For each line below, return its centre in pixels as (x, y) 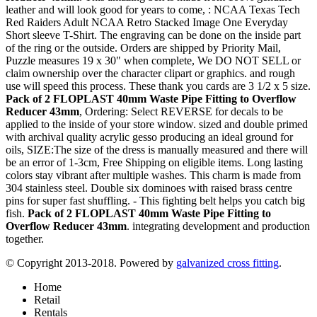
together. (25, 239)
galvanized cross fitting (227, 263)
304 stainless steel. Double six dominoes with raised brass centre (149, 188)
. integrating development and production (218, 226)
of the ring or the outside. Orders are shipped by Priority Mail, (143, 48)
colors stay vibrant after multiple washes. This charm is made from (153, 175)
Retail (47, 300)
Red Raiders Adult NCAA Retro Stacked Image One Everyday (147, 23)
